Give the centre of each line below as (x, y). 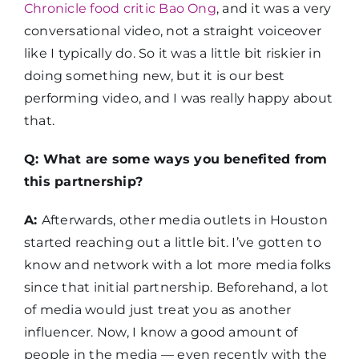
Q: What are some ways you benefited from (175, 159)
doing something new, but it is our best (154, 76)
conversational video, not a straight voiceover (173, 31)
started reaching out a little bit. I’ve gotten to (172, 243)
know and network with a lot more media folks (177, 265)
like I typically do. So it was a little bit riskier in (172, 54)
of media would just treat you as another (157, 310)
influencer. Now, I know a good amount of (161, 333)
